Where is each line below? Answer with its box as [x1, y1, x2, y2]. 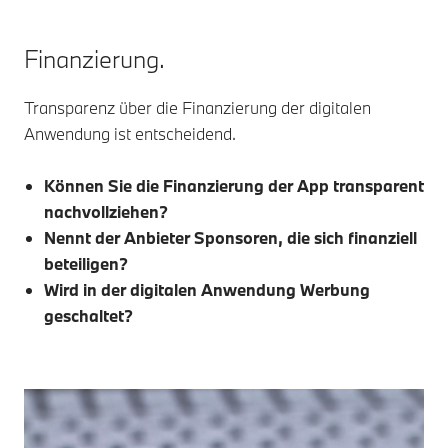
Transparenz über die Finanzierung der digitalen [24, 97, 371, 119]
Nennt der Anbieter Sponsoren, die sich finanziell [44, 227, 417, 249]
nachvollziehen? [44, 201, 168, 223]
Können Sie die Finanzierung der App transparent [44, 175, 424, 197]
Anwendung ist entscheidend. [24, 123, 236, 145]
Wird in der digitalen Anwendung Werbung [44, 279, 370, 301]
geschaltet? [44, 305, 133, 327]
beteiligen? [44, 253, 128, 275]
